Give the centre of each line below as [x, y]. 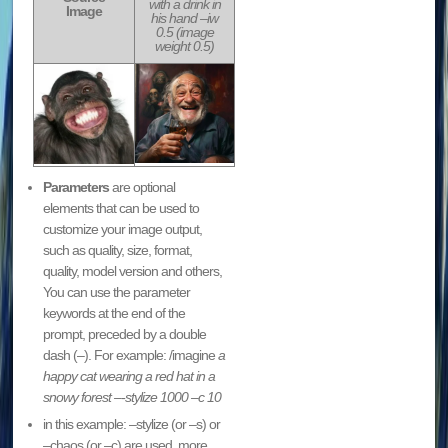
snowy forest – [82, 396]
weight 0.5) [185, 45]
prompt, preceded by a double [125, 333]
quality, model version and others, [134, 270]
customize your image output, [123, 228]
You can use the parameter [117, 291]
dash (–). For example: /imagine [131, 354]
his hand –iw [185, 17]
